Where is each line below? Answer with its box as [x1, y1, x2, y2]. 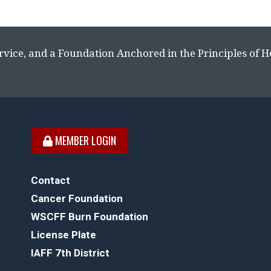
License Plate [30, 229, 96, 241]
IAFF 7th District [30, 247, 109, 259]
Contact [30, 174, 70, 186]
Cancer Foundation [30, 192, 123, 204]
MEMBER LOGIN [52, 132, 116, 148]
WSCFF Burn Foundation [30, 211, 148, 223]
